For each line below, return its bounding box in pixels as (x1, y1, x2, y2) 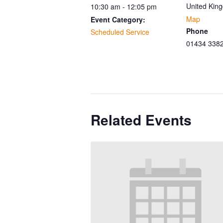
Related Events (91, 109, 192, 130)
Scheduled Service (91, 26, 149, 37)
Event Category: (91, 14, 145, 24)
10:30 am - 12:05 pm (91, 1, 157, 11)
